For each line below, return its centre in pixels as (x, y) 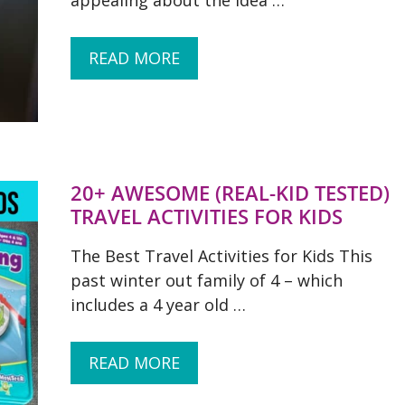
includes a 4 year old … (158, 305)
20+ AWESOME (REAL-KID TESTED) (230, 193)
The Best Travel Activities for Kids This (221, 256)
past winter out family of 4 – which (207, 280)
